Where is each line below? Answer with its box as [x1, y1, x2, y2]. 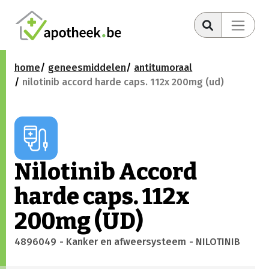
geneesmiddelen [47, 62, 126, 74]
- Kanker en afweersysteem [59, 236, 186, 248]
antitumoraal [134, 62, 193, 74]
